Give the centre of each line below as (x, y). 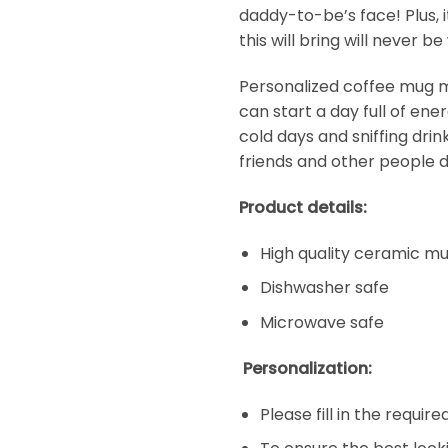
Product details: (303, 208)
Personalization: (307, 368)
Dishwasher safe (324, 288)
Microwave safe (321, 322)
